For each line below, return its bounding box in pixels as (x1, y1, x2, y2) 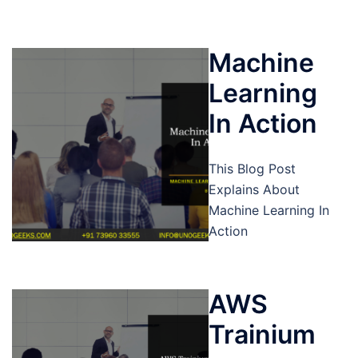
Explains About (208, 181, 300, 197)
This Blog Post (208, 161, 296, 177)
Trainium (208, 319, 316, 350)
